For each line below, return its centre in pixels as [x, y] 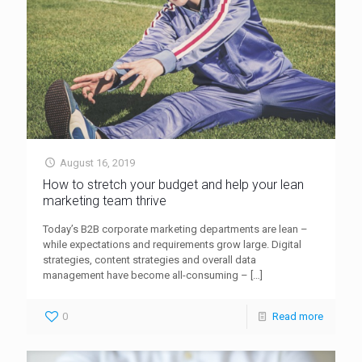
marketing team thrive [105, 200]
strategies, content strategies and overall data [149, 259]
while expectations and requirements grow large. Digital [172, 244]
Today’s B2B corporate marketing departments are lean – [175, 229]
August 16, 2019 [98, 162]
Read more [298, 316]
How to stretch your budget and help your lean [173, 184]
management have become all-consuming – [145, 275]
